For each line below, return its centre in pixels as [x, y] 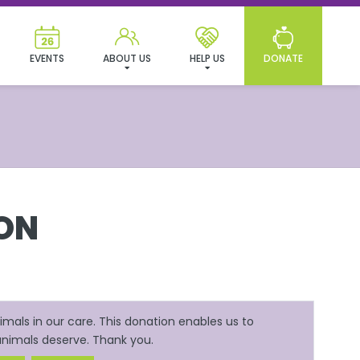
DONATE [283, 58]
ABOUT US [127, 58]
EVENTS [47, 58]
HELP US [207, 58]
